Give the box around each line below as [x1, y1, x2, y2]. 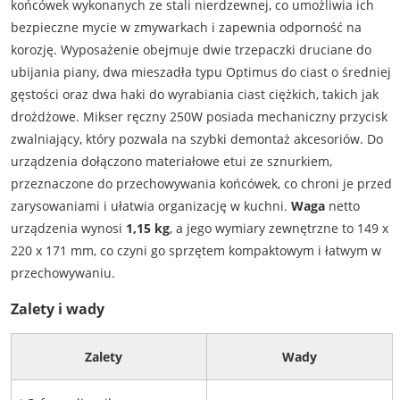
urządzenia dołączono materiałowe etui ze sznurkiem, [10, 153, 332, 171]
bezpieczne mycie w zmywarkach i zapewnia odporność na [10, 19, 362, 37]
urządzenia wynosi [10, 220, 126, 237]
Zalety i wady [10, 298, 104, 319]
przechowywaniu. [10, 264, 115, 282]
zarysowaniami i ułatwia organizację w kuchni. [10, 197, 291, 215]
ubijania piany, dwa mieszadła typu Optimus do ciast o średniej [10, 63, 391, 81]
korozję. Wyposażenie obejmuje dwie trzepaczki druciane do [10, 41, 371, 59]
